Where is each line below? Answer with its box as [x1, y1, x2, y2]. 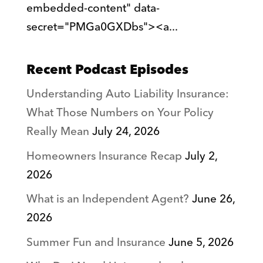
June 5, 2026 [168, 232, 234, 252]
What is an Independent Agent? [26, 190, 189, 209]
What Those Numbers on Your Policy [26, 103, 214, 123]
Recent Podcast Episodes [26, 59, 188, 82]
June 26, [191, 190, 235, 209]
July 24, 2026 [92, 122, 160, 141]
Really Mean [26, 122, 89, 141]
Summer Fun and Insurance [26, 232, 166, 252]
